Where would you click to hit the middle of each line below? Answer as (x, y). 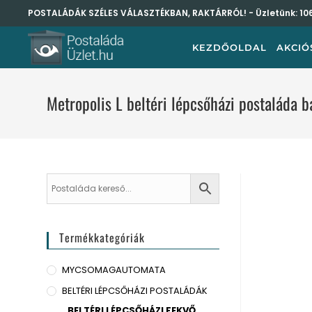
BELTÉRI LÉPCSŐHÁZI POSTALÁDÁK (135, 291)
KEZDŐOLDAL (229, 47)
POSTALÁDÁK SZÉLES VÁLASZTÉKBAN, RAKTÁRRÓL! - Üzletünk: (164, 13)
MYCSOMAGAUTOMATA (114, 270)
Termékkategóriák (102, 237)
